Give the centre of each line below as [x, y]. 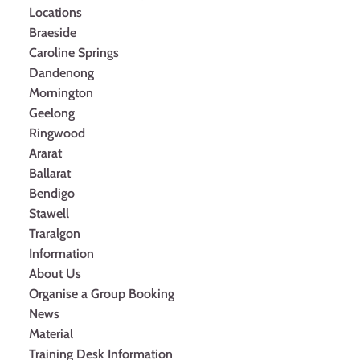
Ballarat [50, 173]
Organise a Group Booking [102, 294]
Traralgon [55, 233]
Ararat [45, 153]
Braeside [53, 33]
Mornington [61, 93]
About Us [55, 274]
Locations [55, 12]
